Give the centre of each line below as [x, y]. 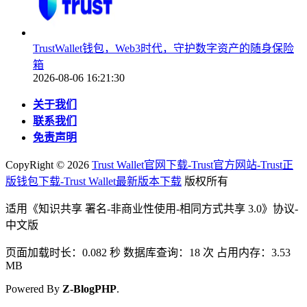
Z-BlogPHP [89, 288]
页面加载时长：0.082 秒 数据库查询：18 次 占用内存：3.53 [148, 252]
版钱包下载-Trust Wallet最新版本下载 [94, 181]
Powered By [34, 288]
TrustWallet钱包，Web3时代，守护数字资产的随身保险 [163, 48]
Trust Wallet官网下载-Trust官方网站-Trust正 [193, 164]
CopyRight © [36, 164]
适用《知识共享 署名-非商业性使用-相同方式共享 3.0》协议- [152, 208]
